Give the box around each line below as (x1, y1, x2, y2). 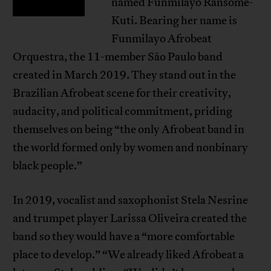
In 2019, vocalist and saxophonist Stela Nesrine (13, 193, 249, 208)
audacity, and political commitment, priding (13, 104, 233, 119)
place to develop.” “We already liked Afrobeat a (13, 247, 244, 263)
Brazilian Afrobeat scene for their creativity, (13, 86, 232, 101)
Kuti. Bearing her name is (111, 13, 237, 28)
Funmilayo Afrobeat (111, 31, 212, 47)
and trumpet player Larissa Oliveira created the (13, 211, 247, 226)
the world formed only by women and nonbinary (13, 140, 249, 155)
